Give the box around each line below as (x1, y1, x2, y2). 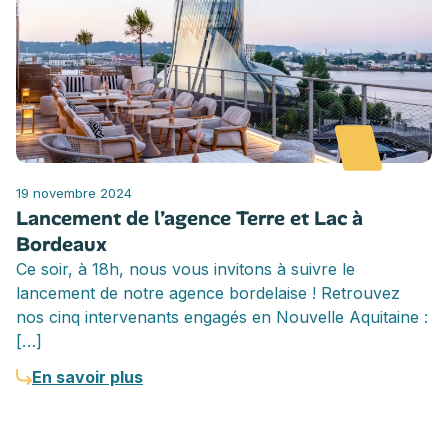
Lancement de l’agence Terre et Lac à (16, 204, 363, 231)
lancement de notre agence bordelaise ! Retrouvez (16, 282, 400, 303)
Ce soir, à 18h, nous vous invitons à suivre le (16, 258, 355, 279)
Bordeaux (16, 230, 107, 257)
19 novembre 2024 (16, 184, 132, 201)
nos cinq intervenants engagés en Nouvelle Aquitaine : (16, 306, 428, 327)
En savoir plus (32, 366, 143, 387)
